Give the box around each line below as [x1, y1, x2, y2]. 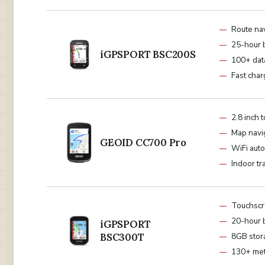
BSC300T [100, 231, 144, 244]
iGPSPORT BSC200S [100, 48, 196, 62]
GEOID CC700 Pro [100, 136, 186, 150]
